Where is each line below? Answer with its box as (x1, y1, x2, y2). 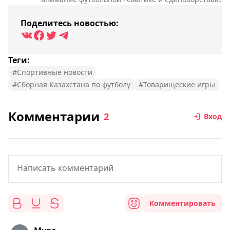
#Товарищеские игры (139, 80, 215, 89)
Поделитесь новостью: (21, 17, 119, 29)
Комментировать (149, 198, 216, 208)
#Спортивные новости (12, 67, 92, 77)
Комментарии (8, 108, 100, 125)
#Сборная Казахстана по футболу (12, 80, 130, 89)
